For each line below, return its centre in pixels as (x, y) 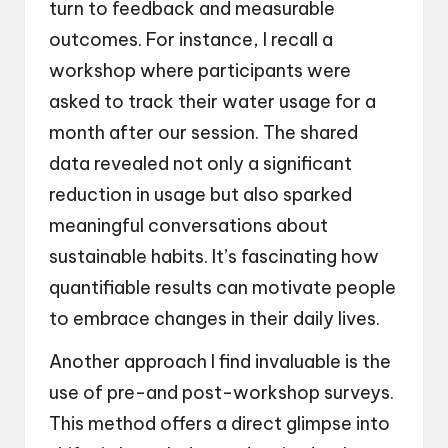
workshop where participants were (200, 70)
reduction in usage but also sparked (200, 194)
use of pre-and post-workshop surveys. (221, 392)
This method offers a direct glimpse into (219, 423)
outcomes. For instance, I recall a (191, 39)
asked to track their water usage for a (212, 101)
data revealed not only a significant (200, 163)
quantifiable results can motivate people (222, 287)
